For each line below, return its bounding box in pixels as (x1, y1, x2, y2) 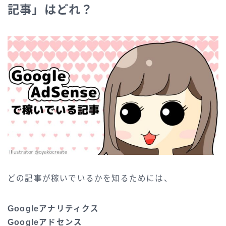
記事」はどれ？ (8, 3, 93, 17)
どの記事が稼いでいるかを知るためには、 (8, 174, 173, 183)
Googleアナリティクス (8, 204, 99, 213)
